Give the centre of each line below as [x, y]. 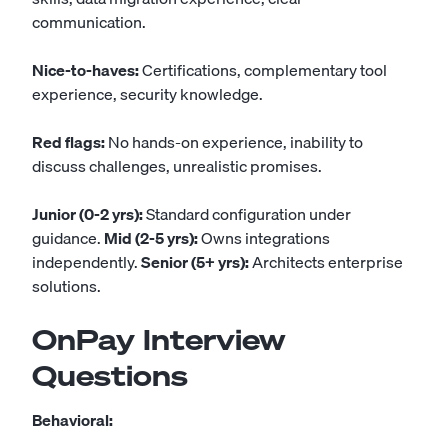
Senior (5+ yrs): [195, 262]
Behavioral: [72, 420]
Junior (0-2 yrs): [87, 214]
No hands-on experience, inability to [234, 142]
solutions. [66, 286]
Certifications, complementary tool [263, 70]
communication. [89, 22]
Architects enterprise [326, 262]
